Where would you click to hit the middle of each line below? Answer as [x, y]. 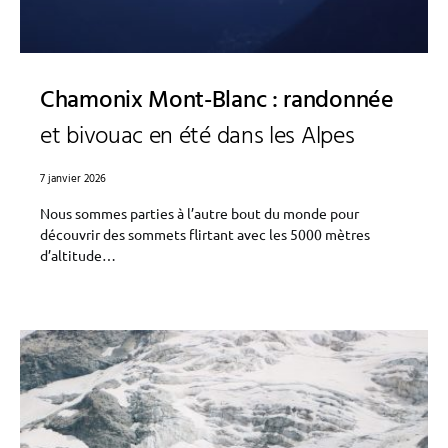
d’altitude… [78, 255]
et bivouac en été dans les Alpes [197, 137]
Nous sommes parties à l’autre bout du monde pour [199, 213]
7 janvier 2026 [73, 179]
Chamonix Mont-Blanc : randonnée [217, 101]
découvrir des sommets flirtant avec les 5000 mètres [205, 234]
